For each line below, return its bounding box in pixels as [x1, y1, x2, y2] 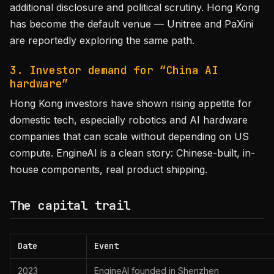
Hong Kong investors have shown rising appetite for [10, 97, 252, 109]
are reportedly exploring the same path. [10, 34, 194, 46]
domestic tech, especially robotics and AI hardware [10, 114, 248, 126]
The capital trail [10, 198, 131, 213]
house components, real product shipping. [10, 163, 207, 176]
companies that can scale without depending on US [10, 130, 249, 143]
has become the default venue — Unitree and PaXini [10, 18, 253, 30]
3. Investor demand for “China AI [10, 63, 218, 77]
